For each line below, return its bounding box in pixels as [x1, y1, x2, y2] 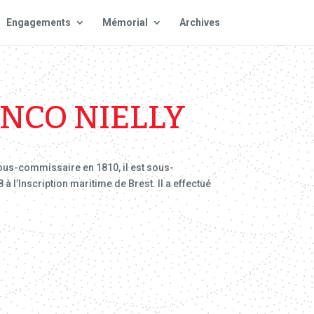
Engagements [6, 17, 71, 28]
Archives [179, 17, 220, 28]
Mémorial [102, 17, 148, 28]
